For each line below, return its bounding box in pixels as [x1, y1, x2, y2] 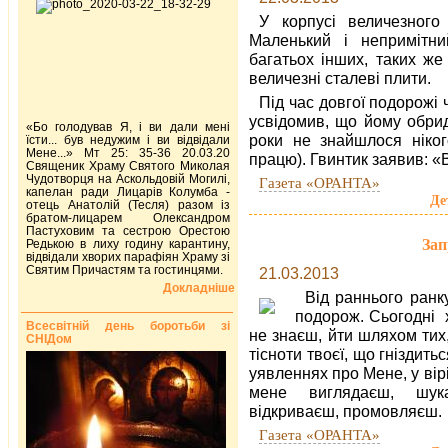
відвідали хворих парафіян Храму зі [26, 249, 230, 264]
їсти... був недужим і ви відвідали [26, 132, 230, 147]
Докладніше [163, 280, 235, 295]
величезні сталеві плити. [249, 69, 431, 88]
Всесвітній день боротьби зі [26, 318, 230, 333]
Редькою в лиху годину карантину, [26, 236, 230, 251]
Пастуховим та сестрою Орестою [26, 223, 230, 238]
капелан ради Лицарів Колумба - [26, 184, 230, 199]
